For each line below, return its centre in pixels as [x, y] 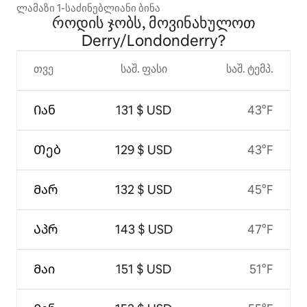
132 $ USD [144, 189]
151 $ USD [144, 269]
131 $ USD [144, 110]
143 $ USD [144, 229]
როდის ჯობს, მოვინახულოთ [153, 23]
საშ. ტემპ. [249, 69]
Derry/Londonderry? [153, 40]
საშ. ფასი [144, 69]
